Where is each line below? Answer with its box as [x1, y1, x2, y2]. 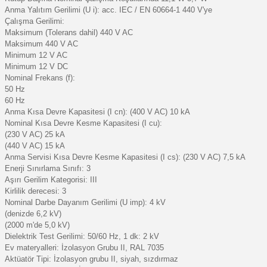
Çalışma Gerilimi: [5, 16, 64, 26]
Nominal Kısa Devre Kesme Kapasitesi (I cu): [5, 118, 162, 128]
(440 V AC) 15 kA [5, 141, 65, 150]
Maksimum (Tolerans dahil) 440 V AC [5, 27, 133, 37]
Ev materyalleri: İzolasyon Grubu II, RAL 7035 [5, 243, 164, 252]
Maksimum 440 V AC [5, 39, 78, 48]
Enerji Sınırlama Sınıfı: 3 [5, 163, 91, 173]
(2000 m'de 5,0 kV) [5, 220, 70, 229]
